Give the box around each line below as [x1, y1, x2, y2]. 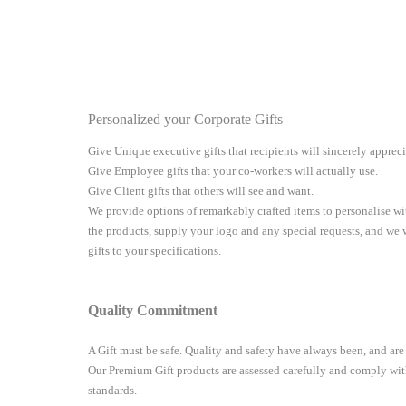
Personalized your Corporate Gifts [88, 111, 283, 128]
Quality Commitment [88, 303, 217, 319]
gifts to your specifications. [88, 244, 221, 258]
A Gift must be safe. [88, 343, 185, 358]
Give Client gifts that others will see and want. [88, 184, 316, 198]
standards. [88, 383, 142, 398]
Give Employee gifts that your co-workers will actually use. [88, 164, 378, 179]
